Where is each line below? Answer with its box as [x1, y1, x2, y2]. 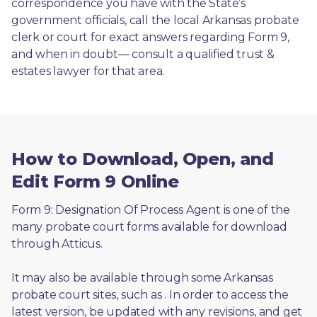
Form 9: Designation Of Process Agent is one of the [11, 202, 290, 217]
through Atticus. [11, 236, 105, 250]
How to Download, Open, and [11, 148, 274, 169]
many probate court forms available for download [11, 219, 287, 234]
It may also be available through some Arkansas [11, 270, 273, 284]
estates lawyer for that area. [11, 64, 165, 78]
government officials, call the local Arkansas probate [11, 13, 299, 27]
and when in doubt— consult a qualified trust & [11, 47, 275, 61]
